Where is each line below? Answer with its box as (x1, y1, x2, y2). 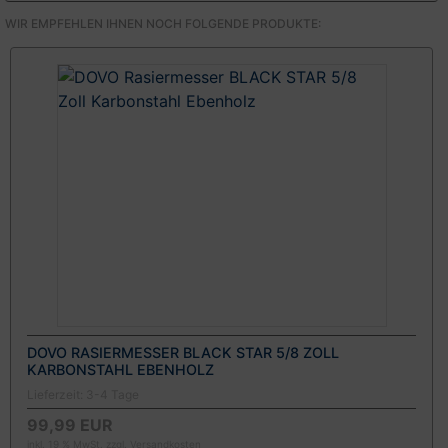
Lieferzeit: (27, 387, 86, 403)
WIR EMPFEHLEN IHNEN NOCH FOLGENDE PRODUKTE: (5, 16, 321, 32)
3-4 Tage (86, 387, 139, 403)
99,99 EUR (27, 415, 113, 436)
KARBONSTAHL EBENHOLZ (27, 360, 214, 378)
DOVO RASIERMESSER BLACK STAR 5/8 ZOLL (27, 343, 339, 361)
